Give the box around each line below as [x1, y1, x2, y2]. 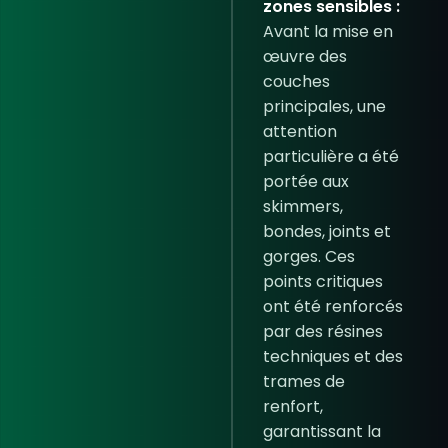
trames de [262, 370, 345, 393]
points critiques [262, 270, 383, 293]
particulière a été [262, 145, 399, 168]
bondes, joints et [262, 220, 391, 243]
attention [262, 120, 337, 143]
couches [262, 70, 330, 93]
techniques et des [262, 345, 403, 368]
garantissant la [262, 420, 381, 443]
